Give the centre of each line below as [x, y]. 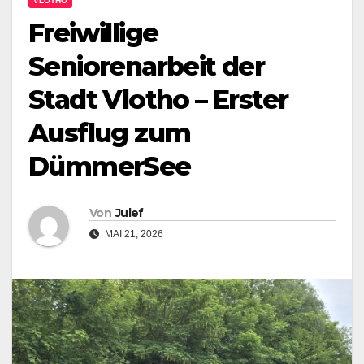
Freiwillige [93, 33]
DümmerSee [110, 167]
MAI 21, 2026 [133, 234]
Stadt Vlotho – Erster [158, 100]
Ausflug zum [110, 133]
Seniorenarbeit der [147, 67]
